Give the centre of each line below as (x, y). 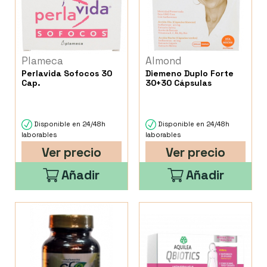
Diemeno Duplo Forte (190, 74)
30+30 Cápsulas (179, 83)
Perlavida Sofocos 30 (67, 74)
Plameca (42, 61)
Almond (164, 61)
